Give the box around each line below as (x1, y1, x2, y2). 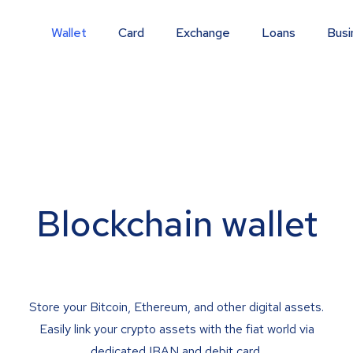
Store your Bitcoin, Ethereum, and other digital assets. (29, 299, 324, 315)
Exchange (176, 24, 230, 41)
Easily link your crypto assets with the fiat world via (39, 321, 314, 337)
